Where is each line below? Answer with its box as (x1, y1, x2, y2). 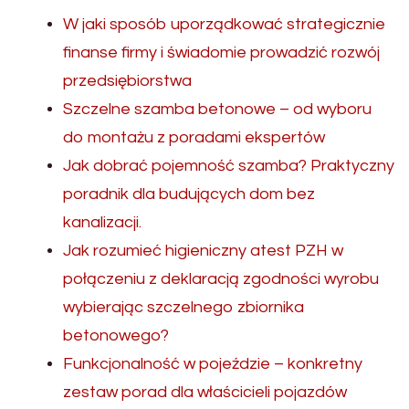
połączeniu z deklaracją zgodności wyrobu (63, 269, 379, 288)
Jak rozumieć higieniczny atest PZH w (63, 241, 343, 259)
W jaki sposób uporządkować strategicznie (63, 15, 385, 33)
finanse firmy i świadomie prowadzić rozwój (63, 43, 380, 61)
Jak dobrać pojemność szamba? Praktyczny (63, 156, 394, 174)
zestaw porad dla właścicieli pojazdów (63, 383, 347, 401)
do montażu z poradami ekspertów (63, 128, 325, 146)
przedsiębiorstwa (63, 71, 192, 89)
